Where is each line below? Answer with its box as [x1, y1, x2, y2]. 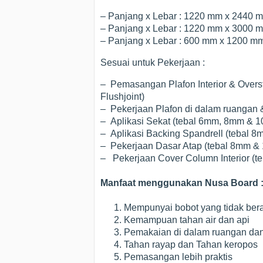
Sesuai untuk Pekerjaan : [100, 57, 205, 68]
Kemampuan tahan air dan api [124, 215, 249, 225]
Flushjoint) [100, 91, 144, 102]
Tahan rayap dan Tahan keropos [124, 240, 258, 250]
